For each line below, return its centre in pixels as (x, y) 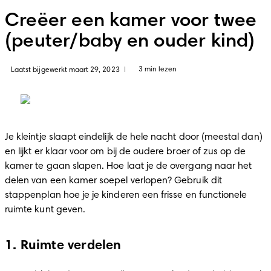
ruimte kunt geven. (47, 210)
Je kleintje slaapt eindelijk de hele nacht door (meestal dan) (134, 137)
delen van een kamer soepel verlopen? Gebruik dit (113, 181)
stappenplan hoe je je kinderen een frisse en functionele (126, 195)
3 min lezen (158, 70)
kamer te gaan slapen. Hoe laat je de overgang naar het (129, 166)
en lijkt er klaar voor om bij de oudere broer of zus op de (126, 152)
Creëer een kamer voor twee (131, 22)
